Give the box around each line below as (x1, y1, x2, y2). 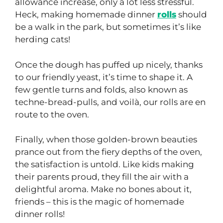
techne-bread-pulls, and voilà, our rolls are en (15, 97, 206, 107)
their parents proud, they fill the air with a (15, 172, 189, 182)
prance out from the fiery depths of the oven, (15, 147, 202, 157)
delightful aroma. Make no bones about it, (15, 184, 192, 195)
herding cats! (15, 34, 70, 45)
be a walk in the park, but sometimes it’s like (15, 22, 201, 32)
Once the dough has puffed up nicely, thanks (15, 59, 203, 70)
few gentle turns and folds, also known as (15, 84, 188, 95)
